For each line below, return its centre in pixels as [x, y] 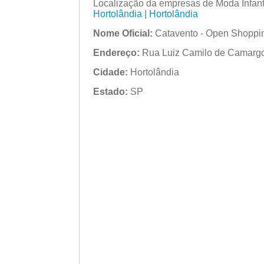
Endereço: [116, 52]
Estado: [110, 91]
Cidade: [110, 72]
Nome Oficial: [123, 33]
